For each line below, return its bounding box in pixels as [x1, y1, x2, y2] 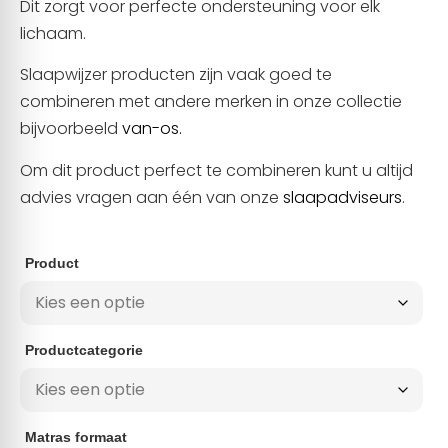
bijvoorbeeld [20, 117, 122, 141]
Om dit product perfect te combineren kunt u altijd [20, 158, 413, 182]
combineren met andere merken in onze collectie [20, 90, 402, 114]
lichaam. [20, 21, 86, 45]
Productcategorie [25, 341, 143, 358]
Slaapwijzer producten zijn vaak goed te [20, 63, 332, 87]
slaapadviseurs [283, 185, 402, 209]
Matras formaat [25, 428, 127, 445]
